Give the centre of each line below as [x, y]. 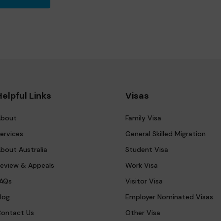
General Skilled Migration [166, 134]
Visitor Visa [144, 181]
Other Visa [143, 213]
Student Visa [147, 150]
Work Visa [142, 166]
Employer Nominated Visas [169, 197]
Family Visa [143, 118]
